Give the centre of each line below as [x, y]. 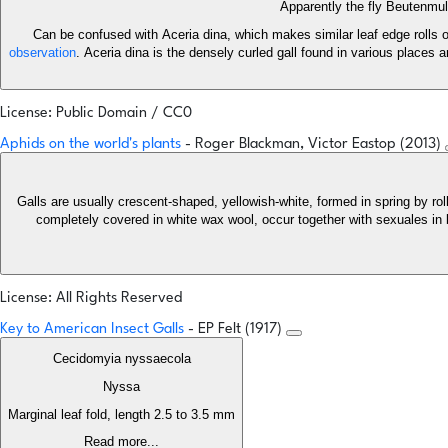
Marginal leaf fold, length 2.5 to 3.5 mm [121, 415]
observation [42, 53]
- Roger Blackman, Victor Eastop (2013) [315, 145]
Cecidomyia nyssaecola [121, 359]
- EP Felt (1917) [237, 330]
